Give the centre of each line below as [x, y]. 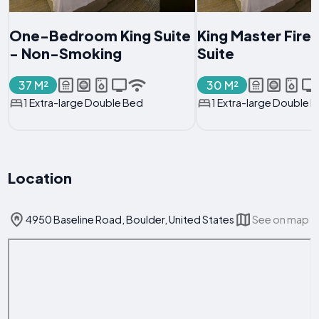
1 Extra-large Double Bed [83, 103]
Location [40, 177]
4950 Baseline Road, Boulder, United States [130, 219]
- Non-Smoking [65, 53]
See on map [281, 219]
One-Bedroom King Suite [100, 36]
